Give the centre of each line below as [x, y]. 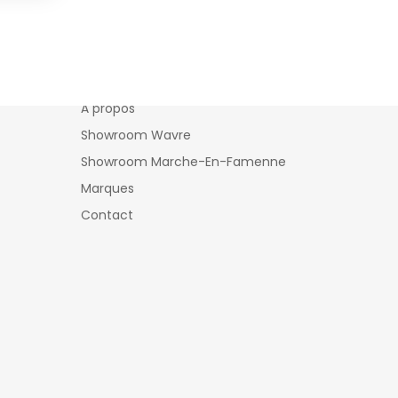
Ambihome [125, 63]
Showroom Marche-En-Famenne [183, 162]
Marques [107, 188]
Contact [107, 215]
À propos [108, 108]
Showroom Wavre [136, 135]
